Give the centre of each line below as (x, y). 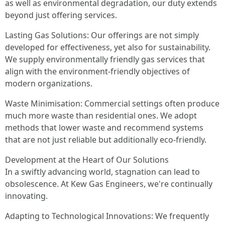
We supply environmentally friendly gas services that (105, 59)
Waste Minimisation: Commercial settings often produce (112, 103)
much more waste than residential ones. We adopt (101, 115)
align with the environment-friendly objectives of (97, 71)
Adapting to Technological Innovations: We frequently (107, 216)
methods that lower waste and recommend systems (104, 127)
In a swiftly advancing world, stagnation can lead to (102, 172)
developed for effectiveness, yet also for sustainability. (108, 47)
